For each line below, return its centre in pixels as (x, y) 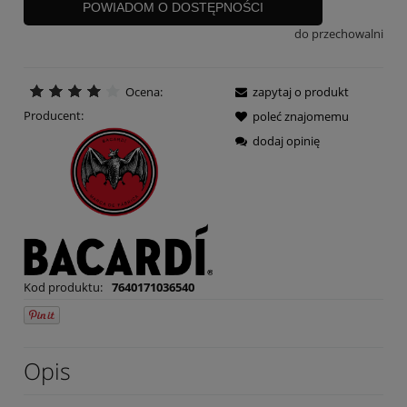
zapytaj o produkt (301, 91)
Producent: (54, 115)
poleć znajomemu (301, 116)
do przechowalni (339, 34)
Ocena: (144, 91)
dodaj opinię (286, 140)
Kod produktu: (63, 287)
